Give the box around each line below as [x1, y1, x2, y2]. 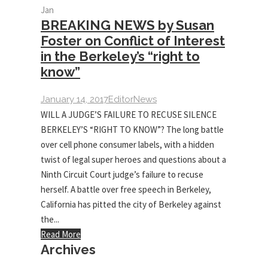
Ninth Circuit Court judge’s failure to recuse [41, 169, 203, 180]
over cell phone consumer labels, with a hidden [41, 139, 214, 150]
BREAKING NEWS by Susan [41, 17, 214, 33]
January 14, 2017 [41, 94, 108, 105]
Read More [41, 229, 81, 240]
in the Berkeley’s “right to [41, 48, 200, 64]
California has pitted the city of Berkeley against [41, 199, 221, 210]
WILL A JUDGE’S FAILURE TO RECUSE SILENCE [41, 109, 217, 120]
